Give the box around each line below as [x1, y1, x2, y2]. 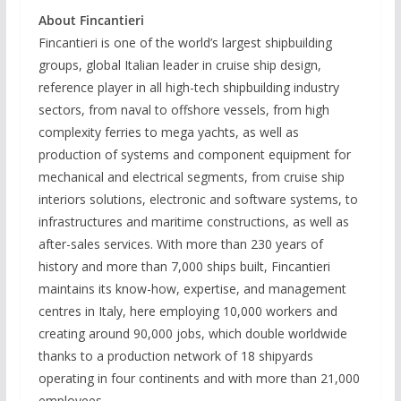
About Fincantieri [38, 11, 144, 29]
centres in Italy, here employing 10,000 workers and [38, 302, 337, 320]
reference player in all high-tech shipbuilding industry [38, 78, 339, 96]
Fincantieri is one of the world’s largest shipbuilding [38, 33, 332, 51]
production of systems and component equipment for [38, 145, 351, 163]
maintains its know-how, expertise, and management [38, 279, 346, 297]
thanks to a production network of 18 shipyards [38, 346, 313, 364]
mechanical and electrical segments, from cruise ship [38, 167, 345, 185]
